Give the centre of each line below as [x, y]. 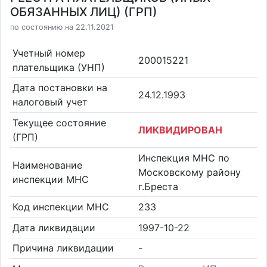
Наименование [47, 165]
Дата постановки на [60, 88]
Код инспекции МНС [60, 207]
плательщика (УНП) [58, 67]
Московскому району [190, 172]
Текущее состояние [59, 122]
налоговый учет [50, 102]
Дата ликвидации [54, 227]
